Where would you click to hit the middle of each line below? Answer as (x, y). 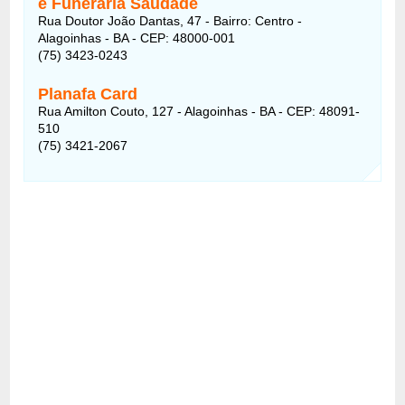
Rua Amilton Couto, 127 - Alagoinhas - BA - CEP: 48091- (199, 111)
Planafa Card (88, 94)
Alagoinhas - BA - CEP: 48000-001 (137, 38)
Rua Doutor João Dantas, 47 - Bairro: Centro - (170, 20)
